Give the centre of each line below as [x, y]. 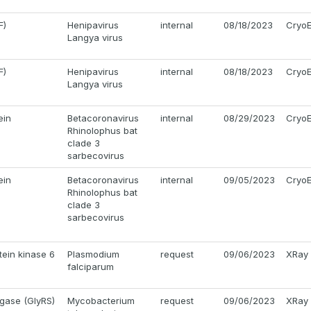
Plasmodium [93, 254]
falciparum [91, 267]
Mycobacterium [101, 301]
